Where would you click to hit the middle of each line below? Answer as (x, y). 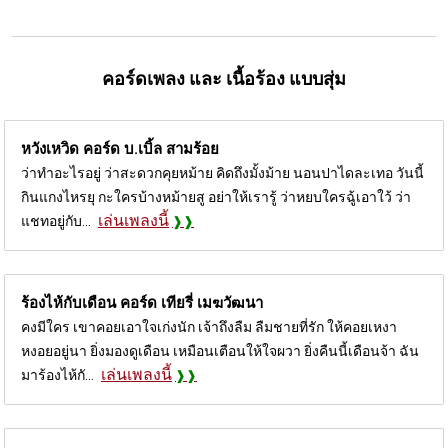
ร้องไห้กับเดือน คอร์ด (91, 302)
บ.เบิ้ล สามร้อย (171, 148)
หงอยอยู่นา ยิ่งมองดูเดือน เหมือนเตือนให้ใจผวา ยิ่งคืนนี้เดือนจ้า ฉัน (220, 350)
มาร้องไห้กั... (57, 374)
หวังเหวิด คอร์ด (72, 148)
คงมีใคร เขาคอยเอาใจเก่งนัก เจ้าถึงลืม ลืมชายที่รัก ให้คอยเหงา (209, 326)
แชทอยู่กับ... (56, 220)
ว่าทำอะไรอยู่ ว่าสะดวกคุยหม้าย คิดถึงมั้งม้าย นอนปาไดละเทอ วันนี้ (222, 172)
